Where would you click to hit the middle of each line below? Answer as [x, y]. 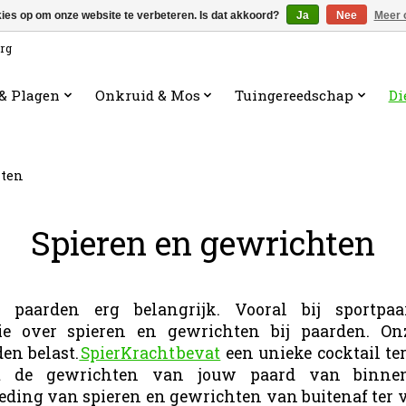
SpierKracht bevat [150, 353]
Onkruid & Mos [147, 95]
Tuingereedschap [295, 95]
